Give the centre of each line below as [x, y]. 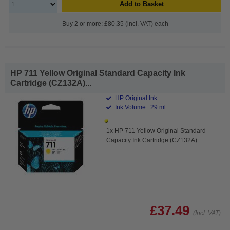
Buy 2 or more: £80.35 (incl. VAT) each [115, 23]
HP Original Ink [136, 98]
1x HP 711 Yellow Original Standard [156, 131]
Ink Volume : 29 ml [140, 107]
